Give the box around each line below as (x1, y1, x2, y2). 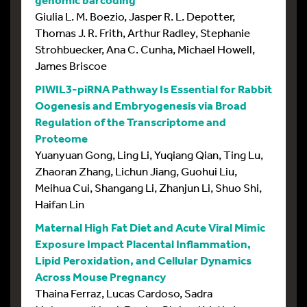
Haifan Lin (35, 196, 84, 211)
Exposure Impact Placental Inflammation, (35, 236, 251, 251)
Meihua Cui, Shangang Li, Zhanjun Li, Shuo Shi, (35, 180, 262, 195)
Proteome (35, 130, 88, 145)
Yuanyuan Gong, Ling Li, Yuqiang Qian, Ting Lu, (35, 147, 263, 162)
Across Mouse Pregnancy (35, 269, 166, 284)
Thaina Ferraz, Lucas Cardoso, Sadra (35, 285, 212, 300)
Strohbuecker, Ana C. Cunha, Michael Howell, (35, 41, 255, 56)
